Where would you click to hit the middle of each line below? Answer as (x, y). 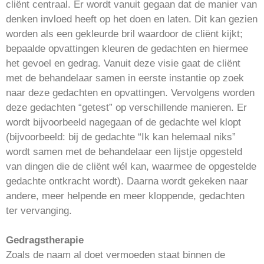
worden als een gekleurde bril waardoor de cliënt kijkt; (124, 34)
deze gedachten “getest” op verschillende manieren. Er (126, 107)
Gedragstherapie (45, 240)
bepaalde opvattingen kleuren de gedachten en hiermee (127, 48)
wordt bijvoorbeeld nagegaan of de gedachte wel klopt (123, 122)
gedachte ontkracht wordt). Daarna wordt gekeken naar (127, 181)
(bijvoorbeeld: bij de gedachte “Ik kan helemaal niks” (121, 137)
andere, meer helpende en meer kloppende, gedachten (125, 196)
